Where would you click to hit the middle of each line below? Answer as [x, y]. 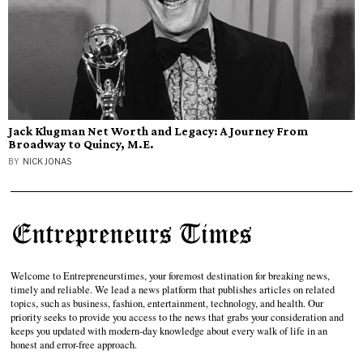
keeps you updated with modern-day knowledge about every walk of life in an [169, 331]
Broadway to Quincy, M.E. [81, 144]
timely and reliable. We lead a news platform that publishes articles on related [173, 289]
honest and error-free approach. [74, 344]
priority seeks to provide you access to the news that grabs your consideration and [177, 317]
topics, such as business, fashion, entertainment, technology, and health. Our [167, 303]
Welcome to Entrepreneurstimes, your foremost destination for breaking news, [171, 275]
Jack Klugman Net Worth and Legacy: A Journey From [158, 131]
